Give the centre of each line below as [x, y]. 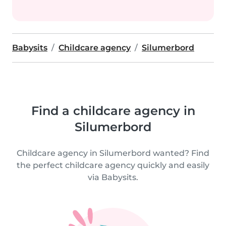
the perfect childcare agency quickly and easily [113, 165]
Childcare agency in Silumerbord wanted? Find [113, 153]
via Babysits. [113, 177]
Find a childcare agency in [113, 111]
